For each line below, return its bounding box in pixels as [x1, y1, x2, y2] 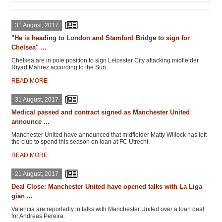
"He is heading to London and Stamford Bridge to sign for [11, 34, 190, 42]
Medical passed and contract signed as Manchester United [11, 109, 190, 116]
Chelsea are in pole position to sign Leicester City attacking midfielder [11, 57, 199, 64]
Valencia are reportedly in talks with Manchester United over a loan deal [11, 206, 204, 213]
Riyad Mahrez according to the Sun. [11, 64, 108, 71]
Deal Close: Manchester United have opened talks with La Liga [11, 183, 202, 190]
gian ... [11, 192, 33, 200]
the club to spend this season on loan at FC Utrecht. [11, 138, 150, 145]
